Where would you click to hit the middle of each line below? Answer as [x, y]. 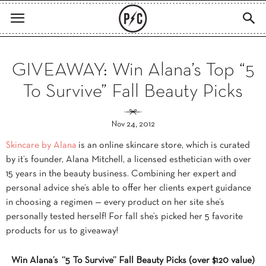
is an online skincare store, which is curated [163, 145]
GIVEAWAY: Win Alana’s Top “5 [133, 71]
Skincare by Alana [41, 145]
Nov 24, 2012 [133, 124]
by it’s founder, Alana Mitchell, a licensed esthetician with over [129, 160]
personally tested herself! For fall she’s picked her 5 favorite [124, 217]
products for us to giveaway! [62, 231]
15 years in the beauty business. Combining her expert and [121, 174]
